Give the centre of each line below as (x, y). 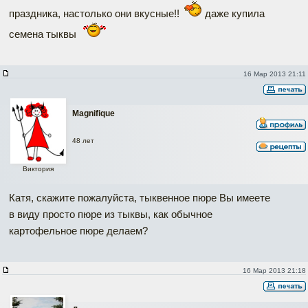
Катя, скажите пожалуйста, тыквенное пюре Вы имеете (140, 198)
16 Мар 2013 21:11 (274, 74)
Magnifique (93, 113)
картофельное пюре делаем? (78, 231)
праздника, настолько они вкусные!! (96, 13)
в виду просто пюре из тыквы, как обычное (111, 214)
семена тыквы (44, 34)
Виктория (38, 168)
